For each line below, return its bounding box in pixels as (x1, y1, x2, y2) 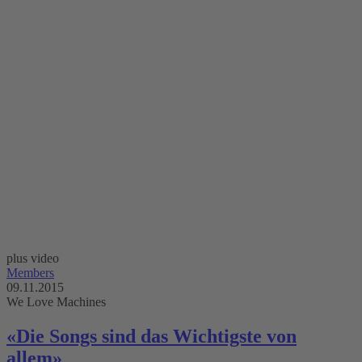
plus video (6, 251, 59, 266)
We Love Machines (6, 295, 106, 309)
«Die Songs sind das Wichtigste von (6, 326, 297, 347)
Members (6, 266, 54, 280)
